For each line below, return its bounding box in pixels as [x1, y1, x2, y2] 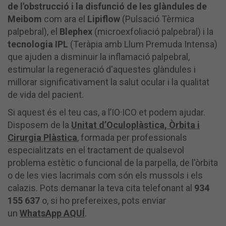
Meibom [8, 13, 42, 24]
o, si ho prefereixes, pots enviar [40, 195, 166, 206]
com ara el [42, 13, 87, 24]
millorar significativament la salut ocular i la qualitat [8, 76, 209, 87]
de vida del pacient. [8, 89, 84, 100]
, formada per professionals [77, 132, 187, 143]
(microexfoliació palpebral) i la [94, 26, 213, 37]
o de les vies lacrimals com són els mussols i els [8, 169, 203, 181]
